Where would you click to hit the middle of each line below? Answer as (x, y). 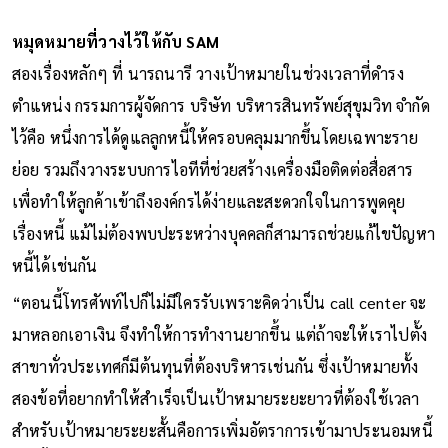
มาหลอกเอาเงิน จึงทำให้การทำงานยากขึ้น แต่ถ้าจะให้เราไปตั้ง (219, 335)
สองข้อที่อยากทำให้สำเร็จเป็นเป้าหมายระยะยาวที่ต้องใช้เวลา (215, 399)
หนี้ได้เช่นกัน (56, 266)
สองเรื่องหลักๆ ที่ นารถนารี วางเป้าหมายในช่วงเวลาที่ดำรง (207, 74)
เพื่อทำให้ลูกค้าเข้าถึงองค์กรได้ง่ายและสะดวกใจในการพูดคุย (208, 202)
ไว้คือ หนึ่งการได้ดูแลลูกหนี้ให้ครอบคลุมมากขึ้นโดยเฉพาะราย (214, 138)
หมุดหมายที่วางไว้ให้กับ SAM (115, 42)
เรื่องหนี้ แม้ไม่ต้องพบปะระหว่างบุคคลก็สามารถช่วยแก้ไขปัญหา (223, 234)
